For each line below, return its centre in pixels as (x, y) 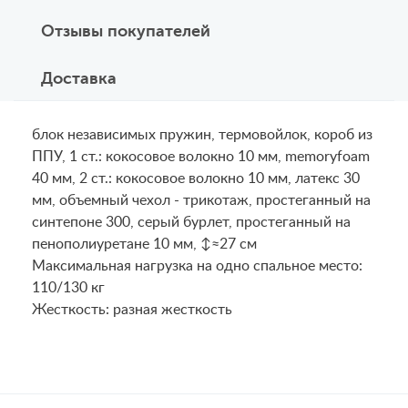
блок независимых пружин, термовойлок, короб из (202, 135)
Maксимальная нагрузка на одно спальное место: (197, 266)
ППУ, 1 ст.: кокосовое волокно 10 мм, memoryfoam (201, 157)
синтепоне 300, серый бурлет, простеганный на (191, 222)
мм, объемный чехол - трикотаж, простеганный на (201, 200)
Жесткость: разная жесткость (132, 310)
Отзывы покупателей (126, 31)
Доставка (79, 78)
